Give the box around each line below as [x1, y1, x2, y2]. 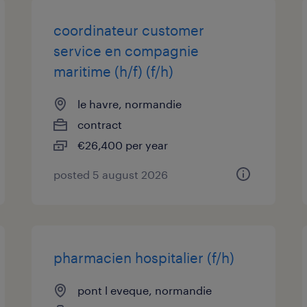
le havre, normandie [77, 97, 182, 110]
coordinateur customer [53, 22, 205, 38]
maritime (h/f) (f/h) [53, 63, 174, 79]
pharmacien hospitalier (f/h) [53, 249, 235, 266]
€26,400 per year [77, 138, 169, 151]
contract [77, 118, 123, 131]
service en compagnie [53, 42, 199, 59]
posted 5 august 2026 [53, 168, 169, 181]
